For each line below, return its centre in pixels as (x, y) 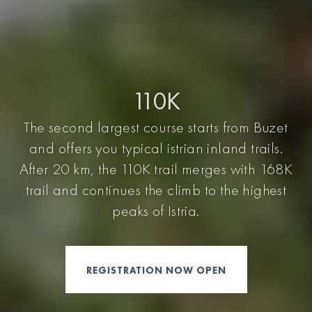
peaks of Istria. (156, 210)
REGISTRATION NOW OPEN (156, 270)
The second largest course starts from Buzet (156, 127)
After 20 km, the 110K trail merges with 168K (156, 169)
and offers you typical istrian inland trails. (156, 148)
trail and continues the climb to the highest (156, 189)
